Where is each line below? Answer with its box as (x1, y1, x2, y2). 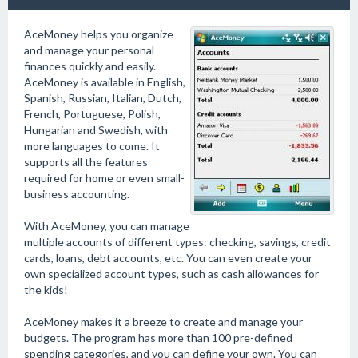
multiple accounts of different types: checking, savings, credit (24, 235, 331, 249)
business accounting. (24, 187, 129, 201)
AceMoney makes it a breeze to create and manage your (24, 315, 303, 328)
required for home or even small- (24, 171, 185, 185)
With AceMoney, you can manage (24, 219, 189, 233)
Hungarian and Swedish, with (24, 123, 168, 137)
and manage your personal (24, 43, 154, 57)
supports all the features (24, 155, 148, 169)
